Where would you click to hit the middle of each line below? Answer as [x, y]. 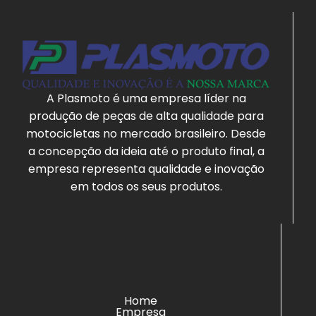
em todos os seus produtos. [146, 186]
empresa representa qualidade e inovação [146, 169]
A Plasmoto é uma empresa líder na [146, 98]
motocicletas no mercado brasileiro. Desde [146, 133]
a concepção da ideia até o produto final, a [146, 151]
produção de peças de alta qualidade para [146, 116]
